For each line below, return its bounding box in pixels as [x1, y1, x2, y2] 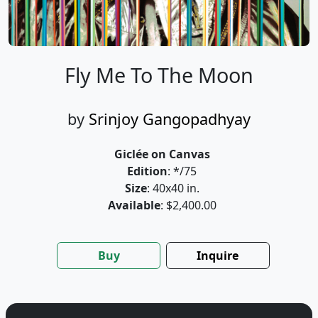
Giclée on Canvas [114, 146, 210, 163]
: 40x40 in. [146, 180, 199, 197]
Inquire [197, 248, 239, 264]
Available [107, 197, 160, 214]
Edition [127, 163, 168, 180]
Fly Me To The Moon [65, 61, 253, 89]
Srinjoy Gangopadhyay [89, 109, 251, 130]
